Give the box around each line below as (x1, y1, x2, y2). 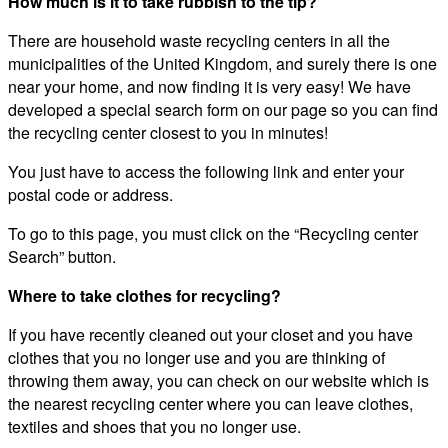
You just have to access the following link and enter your (8, 160, 404, 184)
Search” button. (8, 245, 116, 269)
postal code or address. (8, 183, 173, 207)
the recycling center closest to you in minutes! (8, 121, 328, 145)
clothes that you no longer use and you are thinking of (8, 346, 385, 370)
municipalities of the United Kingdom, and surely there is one (8, 52, 437, 76)
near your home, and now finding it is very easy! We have (8, 75, 411, 99)
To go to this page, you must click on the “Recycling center (8, 222, 418, 246)
